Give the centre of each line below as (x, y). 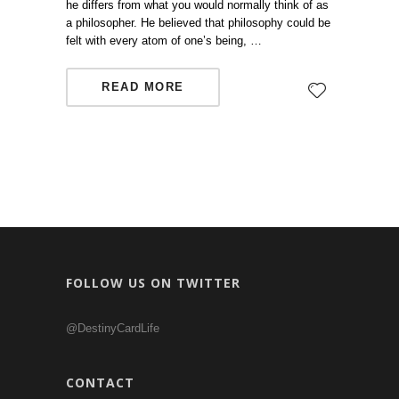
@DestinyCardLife (113, 328)
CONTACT (100, 383)
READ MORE (143, 87)
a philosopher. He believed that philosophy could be (198, 23)
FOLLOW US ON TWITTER (153, 283)
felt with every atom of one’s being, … (164, 41)
